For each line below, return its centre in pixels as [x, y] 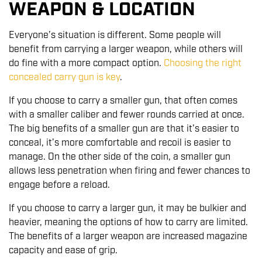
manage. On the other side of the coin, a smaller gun [120, 157]
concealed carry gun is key [64, 77]
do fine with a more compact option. [86, 63]
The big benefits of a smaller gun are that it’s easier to [124, 129]
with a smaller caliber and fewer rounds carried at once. [127, 115]
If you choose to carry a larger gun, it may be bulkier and [127, 208]
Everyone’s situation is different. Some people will [115, 35]
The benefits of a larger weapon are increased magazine [128, 236]
